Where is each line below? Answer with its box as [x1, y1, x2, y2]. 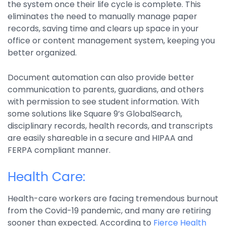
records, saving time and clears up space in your [8, 23, 199, 35]
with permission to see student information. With [8, 96, 199, 108]
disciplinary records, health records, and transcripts [8, 120, 213, 132]
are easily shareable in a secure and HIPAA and [8, 132, 193, 144]
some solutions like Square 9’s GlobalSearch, [8, 108, 182, 120]
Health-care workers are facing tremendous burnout [8, 193, 218, 205]
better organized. [8, 47, 77, 59]
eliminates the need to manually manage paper [8, 11, 197, 23]
